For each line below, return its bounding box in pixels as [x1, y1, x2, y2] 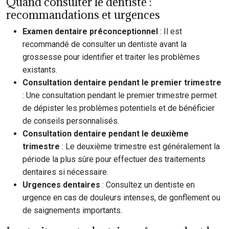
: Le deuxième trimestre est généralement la [62, 142, 220, 151]
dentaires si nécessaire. [22, 167, 108, 177]
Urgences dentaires [22, 180, 102, 190]
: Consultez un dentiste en [102, 180, 195, 190]
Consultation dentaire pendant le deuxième [22, 129, 189, 139]
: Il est [160, 27, 182, 36]
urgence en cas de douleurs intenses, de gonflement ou [22, 193, 220, 202]
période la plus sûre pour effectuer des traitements [22, 154, 205, 164]
